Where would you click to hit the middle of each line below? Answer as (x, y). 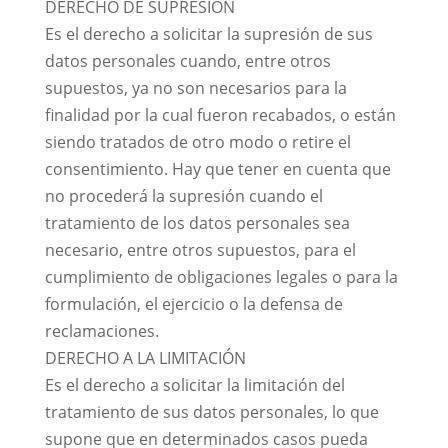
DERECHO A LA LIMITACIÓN (145, 358)
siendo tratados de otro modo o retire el (197, 142)
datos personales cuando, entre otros (187, 61)
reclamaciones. (101, 331)
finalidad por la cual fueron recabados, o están (220, 115)
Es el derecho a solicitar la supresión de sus (208, 34)
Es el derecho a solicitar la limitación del (194, 385)
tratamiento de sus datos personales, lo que (211, 412)
